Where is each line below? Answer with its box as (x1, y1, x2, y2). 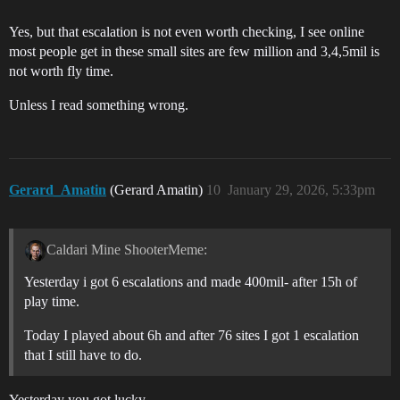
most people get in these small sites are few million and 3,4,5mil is (9, 44, 379, 60)
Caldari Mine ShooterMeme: (46, 242, 207, 258)
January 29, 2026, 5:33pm (228, 182, 375, 198)
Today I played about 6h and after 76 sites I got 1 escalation (24, 328, 359, 344)
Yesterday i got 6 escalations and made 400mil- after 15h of (24, 274, 357, 290)
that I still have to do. (24, 347, 142, 363)
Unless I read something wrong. (9, 97, 188, 113)
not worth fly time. (9, 63, 113, 79)
